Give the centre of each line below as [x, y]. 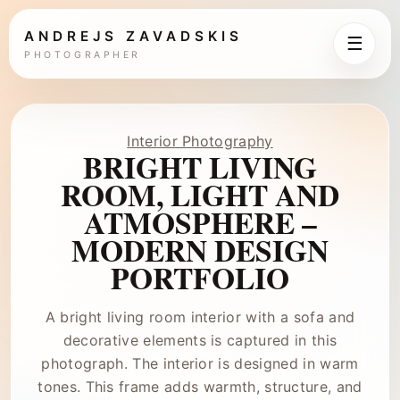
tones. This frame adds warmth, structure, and [200, 387]
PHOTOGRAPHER [83, 55]
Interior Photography [200, 141]
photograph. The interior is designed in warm [200, 363]
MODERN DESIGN [200, 250]
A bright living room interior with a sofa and [200, 317]
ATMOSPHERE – [200, 222]
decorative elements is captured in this [200, 340]
